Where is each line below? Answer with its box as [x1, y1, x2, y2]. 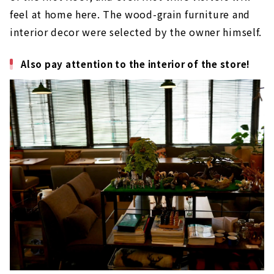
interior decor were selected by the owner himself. [10, 24, 262, 39]
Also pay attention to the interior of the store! [21, 57, 250, 70]
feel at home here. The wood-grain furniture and [10, 6, 250, 21]
